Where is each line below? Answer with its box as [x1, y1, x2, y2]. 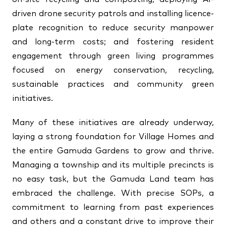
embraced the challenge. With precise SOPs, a [12, 189, 214, 197]
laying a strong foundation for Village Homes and [12, 133, 214, 141]
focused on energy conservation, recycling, [12, 66, 214, 74]
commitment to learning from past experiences [12, 203, 214, 211]
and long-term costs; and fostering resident [12, 38, 214, 46]
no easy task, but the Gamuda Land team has [12, 175, 214, 183]
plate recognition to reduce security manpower [12, 24, 214, 32]
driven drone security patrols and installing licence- [12, 10, 214, 18]
